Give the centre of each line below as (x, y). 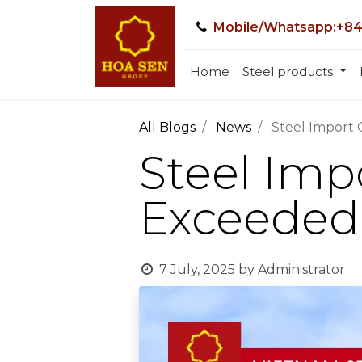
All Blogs (167, 127)
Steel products (288, 71)
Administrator (301, 269)
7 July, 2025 (197, 269)
